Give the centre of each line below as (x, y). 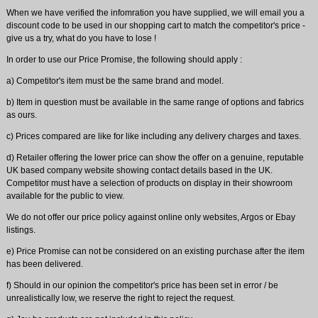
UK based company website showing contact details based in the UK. (139, 170)
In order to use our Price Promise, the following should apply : (124, 59)
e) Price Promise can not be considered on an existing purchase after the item (155, 251)
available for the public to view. (65, 196)
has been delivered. (44, 264)
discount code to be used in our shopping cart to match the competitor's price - (155, 25)
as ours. (21, 115)
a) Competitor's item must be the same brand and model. (115, 81)
